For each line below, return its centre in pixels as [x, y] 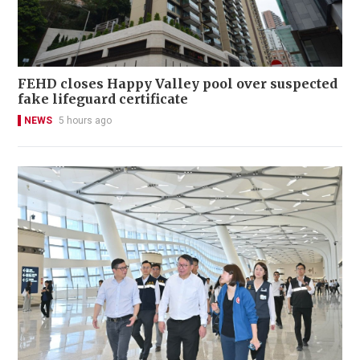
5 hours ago [85, 121]
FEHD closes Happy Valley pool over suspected [178, 84]
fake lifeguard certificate [103, 99]
